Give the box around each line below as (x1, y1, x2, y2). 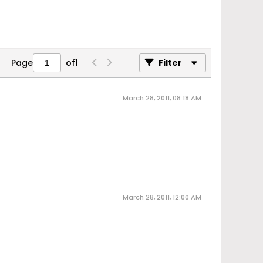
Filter (159, 57, 182, 69)
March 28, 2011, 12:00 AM (123, 193, 201, 202)
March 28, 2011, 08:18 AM (123, 93, 201, 103)
